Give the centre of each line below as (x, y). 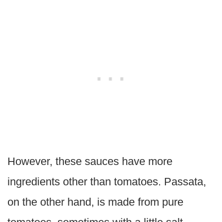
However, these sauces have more (90, 162)
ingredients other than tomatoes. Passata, (107, 182)
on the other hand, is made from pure (95, 202)
